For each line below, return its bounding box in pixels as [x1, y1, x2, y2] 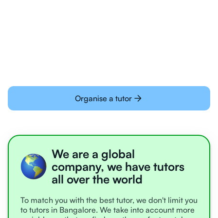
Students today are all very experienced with [30, 14, 186, 24]
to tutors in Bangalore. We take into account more [20, 205, 195, 215]
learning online [30, 26, 82, 36]
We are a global [52, 146, 135, 162]
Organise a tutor [74, 93, 132, 104]
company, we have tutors [52, 159, 184, 174]
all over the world [52, 172, 143, 187]
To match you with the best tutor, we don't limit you [20, 195, 198, 205]
